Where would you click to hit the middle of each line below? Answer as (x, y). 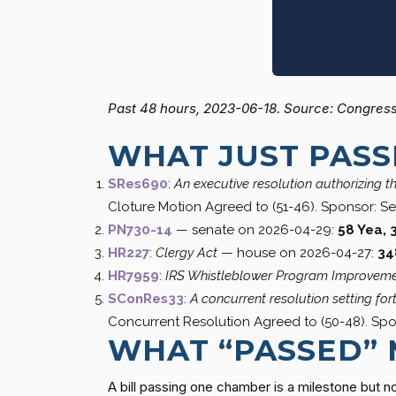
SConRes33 (146, 298)
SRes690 (138, 183)
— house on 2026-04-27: (297, 252)
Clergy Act (187, 252)
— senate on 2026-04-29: (255, 229)
